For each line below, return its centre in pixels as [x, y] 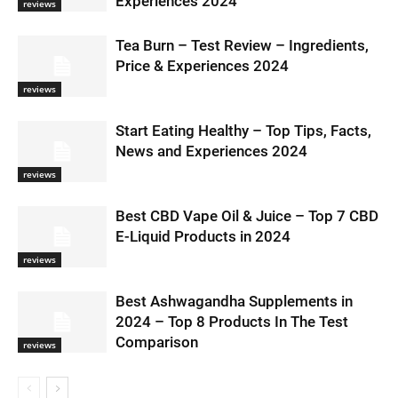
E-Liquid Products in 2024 [203, 237]
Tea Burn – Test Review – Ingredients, [242, 46]
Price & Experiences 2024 [202, 66]
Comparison [157, 342]
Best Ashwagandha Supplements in [234, 302]
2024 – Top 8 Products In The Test [232, 322]
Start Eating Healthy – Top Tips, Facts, [243, 131]
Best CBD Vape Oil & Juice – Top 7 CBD [247, 216]
